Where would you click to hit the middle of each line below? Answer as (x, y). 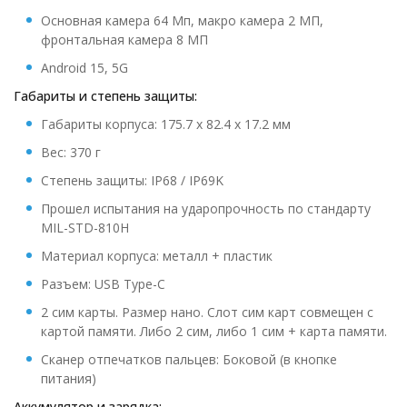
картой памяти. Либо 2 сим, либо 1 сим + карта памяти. (214, 331)
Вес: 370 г (71, 152)
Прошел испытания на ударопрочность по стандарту (206, 208)
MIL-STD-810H (85, 228)
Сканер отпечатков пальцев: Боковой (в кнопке (189, 359)
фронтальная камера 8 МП (124, 40)
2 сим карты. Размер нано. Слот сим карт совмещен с (207, 312)
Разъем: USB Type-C (103, 284)
